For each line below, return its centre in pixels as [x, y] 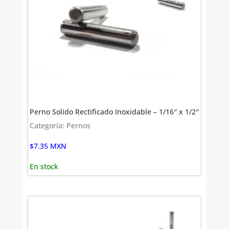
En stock [44, 167]
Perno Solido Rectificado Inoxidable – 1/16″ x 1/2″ [114, 112]
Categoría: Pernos [60, 126]
